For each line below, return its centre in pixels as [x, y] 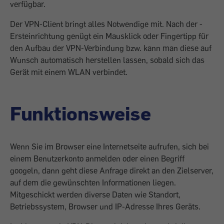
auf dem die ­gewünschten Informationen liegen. [93, 182]
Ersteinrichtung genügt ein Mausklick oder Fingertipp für [109, 36]
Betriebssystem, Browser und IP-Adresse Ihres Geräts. [105, 206]
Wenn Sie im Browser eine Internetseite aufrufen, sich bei [109, 146]
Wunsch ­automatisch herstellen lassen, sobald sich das [107, 60]
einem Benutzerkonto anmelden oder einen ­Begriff [97, 158]
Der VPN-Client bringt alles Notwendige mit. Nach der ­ [106, 24]
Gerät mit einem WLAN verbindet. [69, 72]
